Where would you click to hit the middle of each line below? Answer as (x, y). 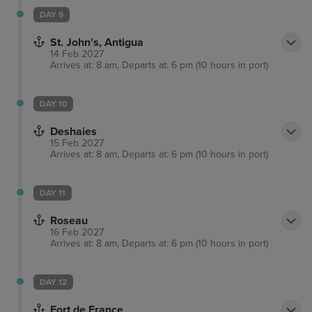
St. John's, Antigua (97, 43)
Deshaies (73, 132)
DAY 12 (53, 282)
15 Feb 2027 (77, 143)
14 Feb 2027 (77, 54)
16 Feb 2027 (77, 233)
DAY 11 (53, 193)
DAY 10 (53, 104)
